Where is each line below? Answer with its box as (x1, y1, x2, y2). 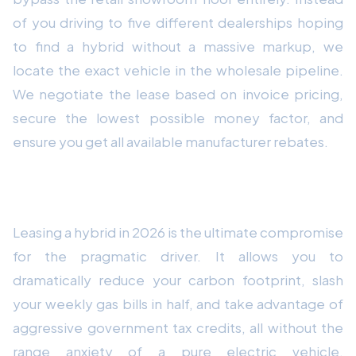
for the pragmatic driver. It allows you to (13, 246, 343, 265)
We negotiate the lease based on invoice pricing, (13, 84, 343, 103)
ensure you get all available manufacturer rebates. (13, 132, 328, 150)
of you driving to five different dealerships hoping (13, 13, 343, 31)
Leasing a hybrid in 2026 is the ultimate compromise (13, 222, 343, 241)
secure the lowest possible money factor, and (13, 108, 343, 126)
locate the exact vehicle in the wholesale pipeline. (13, 60, 343, 79)
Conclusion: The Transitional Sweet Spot (13, 185, 323, 206)
